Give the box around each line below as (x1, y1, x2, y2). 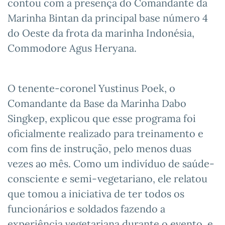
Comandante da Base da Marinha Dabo (8, 96, 186, 109)
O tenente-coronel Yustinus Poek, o (8, 81, 175, 94)
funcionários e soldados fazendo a (8, 202, 165, 215)
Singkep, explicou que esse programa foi (8, 111, 196, 125)
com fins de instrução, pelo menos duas (8, 142, 191, 155)
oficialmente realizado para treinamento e (8, 127, 203, 140)
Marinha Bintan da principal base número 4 (8, 11, 208, 24)
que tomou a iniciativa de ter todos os (8, 187, 184, 200)
